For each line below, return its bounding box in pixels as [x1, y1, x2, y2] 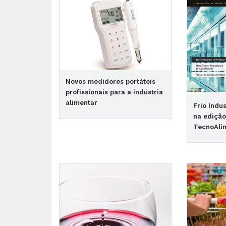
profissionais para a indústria [66, 88, 163, 96]
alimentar [66, 98, 97, 106]
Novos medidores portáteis [66, 77, 155, 85]
